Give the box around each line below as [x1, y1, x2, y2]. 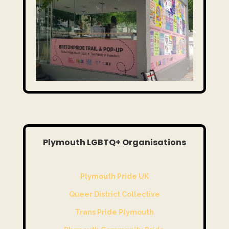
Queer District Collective [68, 190, 160, 199]
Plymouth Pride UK [80, 172, 149, 181]
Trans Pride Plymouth [75, 208, 154, 217]
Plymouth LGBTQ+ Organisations [42, 136, 186, 149]
